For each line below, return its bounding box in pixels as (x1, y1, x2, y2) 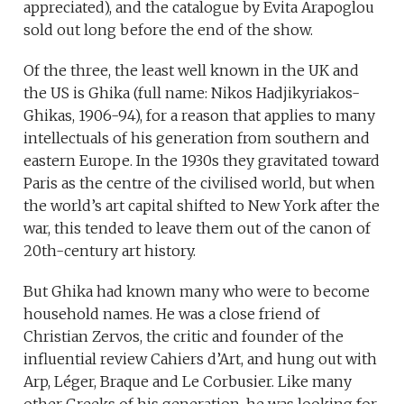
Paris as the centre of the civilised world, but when (23, 174, 376, 193)
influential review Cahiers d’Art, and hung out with (23, 350, 378, 369)
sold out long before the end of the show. (23, 21, 314, 40)
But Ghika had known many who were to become (23, 282, 371, 301)
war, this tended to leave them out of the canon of (23, 219, 372, 238)
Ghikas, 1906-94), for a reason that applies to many (23, 106, 376, 125)
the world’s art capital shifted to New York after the (23, 197, 381, 216)
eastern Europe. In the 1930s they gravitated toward (23, 151, 381, 170)
